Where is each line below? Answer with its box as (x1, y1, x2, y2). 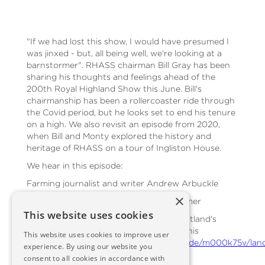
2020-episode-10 (26, 249, 95, 258)
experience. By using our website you (24, 241, 152, 251)
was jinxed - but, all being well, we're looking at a (26, 48, 222, 57)
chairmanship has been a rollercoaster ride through (26, 95, 235, 105)
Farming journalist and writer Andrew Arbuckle (26, 178, 218, 188)
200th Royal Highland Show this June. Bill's (26, 83, 202, 93)
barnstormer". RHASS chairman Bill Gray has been (26, 60, 230, 69)
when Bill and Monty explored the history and (26, 131, 211, 140)
